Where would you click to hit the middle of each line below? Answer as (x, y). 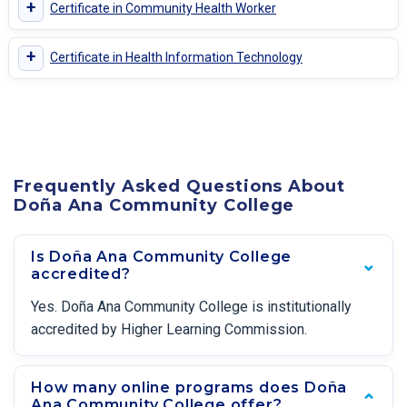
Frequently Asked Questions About (179, 186)
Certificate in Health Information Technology (176, 58)
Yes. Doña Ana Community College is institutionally (191, 307)
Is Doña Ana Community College (162, 257)
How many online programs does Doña (189, 388)
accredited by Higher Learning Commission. (169, 330)
